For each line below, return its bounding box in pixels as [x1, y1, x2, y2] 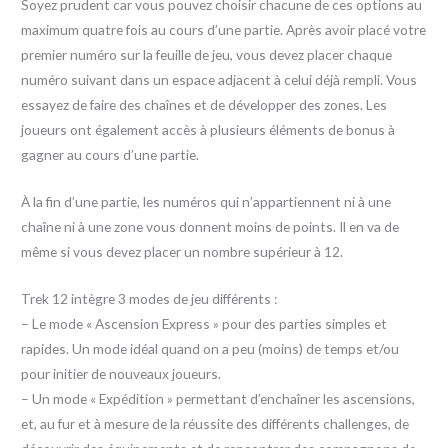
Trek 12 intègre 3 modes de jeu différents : [21, 289, 278, 307]
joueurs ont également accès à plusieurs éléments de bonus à [21, 120, 396, 138]
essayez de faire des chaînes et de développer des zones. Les [21, 95, 388, 113]
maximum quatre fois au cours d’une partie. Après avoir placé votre [21, 20, 427, 38]
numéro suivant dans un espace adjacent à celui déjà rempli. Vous [21, 70, 418, 88]
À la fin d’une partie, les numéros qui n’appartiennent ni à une [21, 192, 392, 210]
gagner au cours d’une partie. [21, 145, 200, 163]
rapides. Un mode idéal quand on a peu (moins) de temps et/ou [21, 339, 400, 357]
